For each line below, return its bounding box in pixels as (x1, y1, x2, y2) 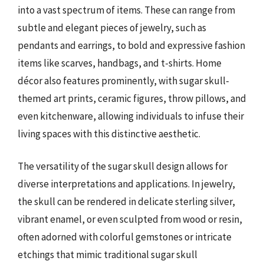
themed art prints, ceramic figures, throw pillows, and (18, 91, 246, 105)
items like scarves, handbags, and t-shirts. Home (18, 56, 222, 70)
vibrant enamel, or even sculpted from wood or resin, (18, 213, 242, 226)
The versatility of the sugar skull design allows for (18, 160, 227, 173)
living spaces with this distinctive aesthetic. (18, 127, 200, 140)
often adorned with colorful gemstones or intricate (18, 230, 232, 243)
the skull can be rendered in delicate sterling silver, (18, 195, 235, 208)
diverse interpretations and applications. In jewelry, (18, 177, 235, 190)
